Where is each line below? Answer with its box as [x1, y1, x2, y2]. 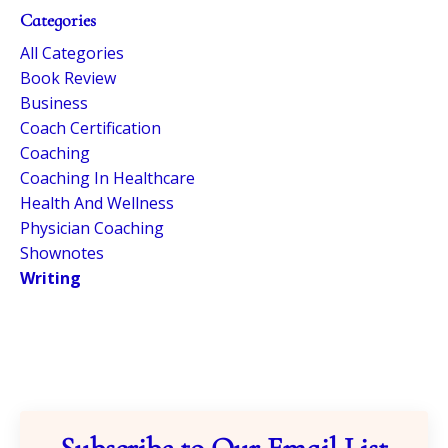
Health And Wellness [20, 191, 174, 214]
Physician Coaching [20, 216, 164, 239]
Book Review [20, 66, 116, 89]
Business [20, 91, 88, 114]
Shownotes [20, 241, 104, 264]
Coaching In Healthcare [20, 166, 195, 189]
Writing [20, 266, 81, 289]
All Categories [20, 41, 124, 64]
